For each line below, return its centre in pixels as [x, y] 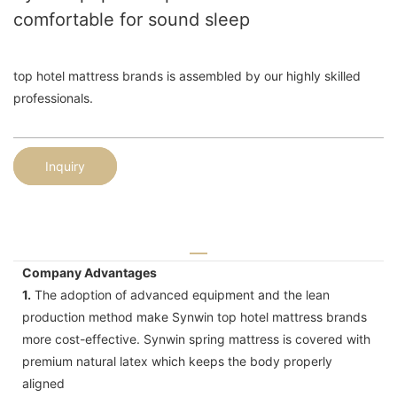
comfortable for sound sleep [132, 19]
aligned [43, 383]
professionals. [53, 98]
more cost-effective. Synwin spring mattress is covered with [196, 339]
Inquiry [65, 166]
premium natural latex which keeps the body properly [177, 361]
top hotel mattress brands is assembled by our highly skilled [187, 76]
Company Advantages [90, 272]
